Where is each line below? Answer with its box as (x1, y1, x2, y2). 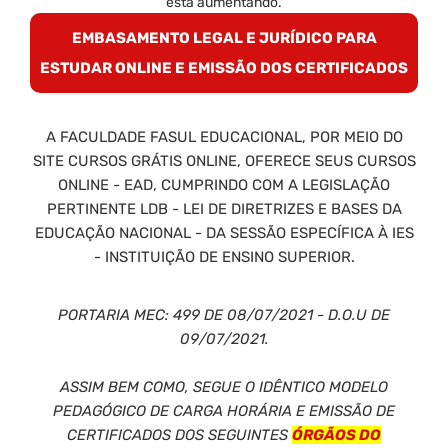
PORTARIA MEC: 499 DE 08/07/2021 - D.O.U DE (58, 305, 390, 324)
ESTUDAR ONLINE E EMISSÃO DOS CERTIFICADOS (40, 58, 408, 77)
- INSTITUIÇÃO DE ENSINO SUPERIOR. (93, 247, 355, 266)
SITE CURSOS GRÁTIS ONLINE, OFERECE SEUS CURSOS (32, 151, 416, 170)
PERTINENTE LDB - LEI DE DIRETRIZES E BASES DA (46, 199, 402, 218)
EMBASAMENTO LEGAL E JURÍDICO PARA (71, 28, 377, 47)
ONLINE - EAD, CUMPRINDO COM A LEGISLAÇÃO (58, 175, 390, 194)
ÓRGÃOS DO (292, 425, 381, 444)
